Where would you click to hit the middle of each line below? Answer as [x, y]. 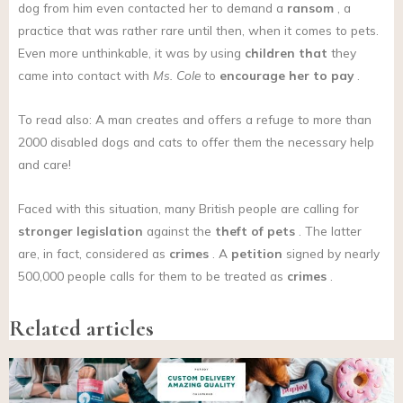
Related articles [81, 329]
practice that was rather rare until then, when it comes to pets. [198, 31]
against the [179, 231]
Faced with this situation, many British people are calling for [188, 209]
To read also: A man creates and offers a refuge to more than [195, 120]
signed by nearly [331, 254]
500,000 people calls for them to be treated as [152, 276]
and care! [45, 165]
